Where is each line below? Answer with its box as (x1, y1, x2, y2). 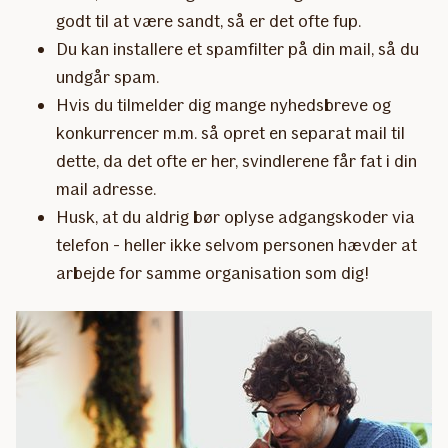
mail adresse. (56, 177, 156, 200)
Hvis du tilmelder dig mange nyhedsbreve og (56, 93, 391, 116)
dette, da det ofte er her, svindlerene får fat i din (56, 149, 417, 172)
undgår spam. (56, 65, 159, 88)
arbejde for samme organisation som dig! (56, 261, 369, 284)
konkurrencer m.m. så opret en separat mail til (56, 121, 405, 144)
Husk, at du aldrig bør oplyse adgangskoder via (56, 205, 415, 228)
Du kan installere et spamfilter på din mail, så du (56, 37, 419, 60)
